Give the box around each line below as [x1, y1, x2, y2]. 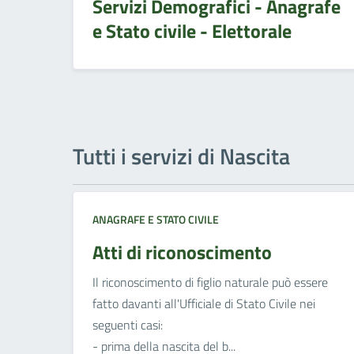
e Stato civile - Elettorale [92, 17, 292, 46]
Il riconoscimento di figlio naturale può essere [92, 273, 328, 292]
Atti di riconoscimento [92, 238, 272, 267]
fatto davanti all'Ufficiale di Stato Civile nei [92, 294, 315, 314]
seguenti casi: [92, 315, 163, 335]
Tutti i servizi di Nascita [73, 139, 290, 174]
